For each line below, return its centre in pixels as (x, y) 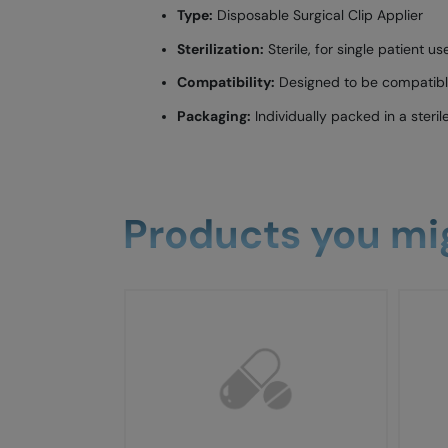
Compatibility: (225, 83)
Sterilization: (220, 49)
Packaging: (213, 116)
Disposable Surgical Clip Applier (317, 15)
